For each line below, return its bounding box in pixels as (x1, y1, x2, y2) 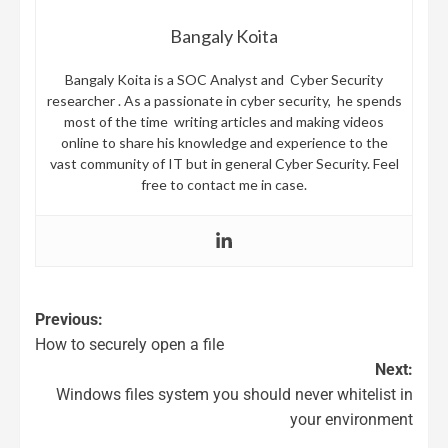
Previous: (35, 309, 103, 329)
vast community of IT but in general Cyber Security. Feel (49, 154, 399, 172)
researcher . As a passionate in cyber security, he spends (46, 91, 402, 109)
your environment (290, 409, 413, 429)
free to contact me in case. (141, 175, 307, 193)
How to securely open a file (35, 334, 224, 354)
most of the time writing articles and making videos (64, 112, 384, 130)
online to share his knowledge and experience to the (60, 133, 388, 151)
